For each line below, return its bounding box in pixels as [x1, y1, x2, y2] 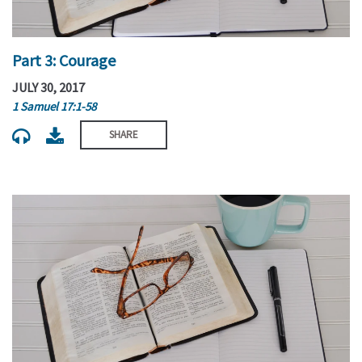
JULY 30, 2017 [12, 79, 85, 96]
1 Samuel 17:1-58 [12, 99, 96, 115]
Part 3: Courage [12, 49, 116, 70]
